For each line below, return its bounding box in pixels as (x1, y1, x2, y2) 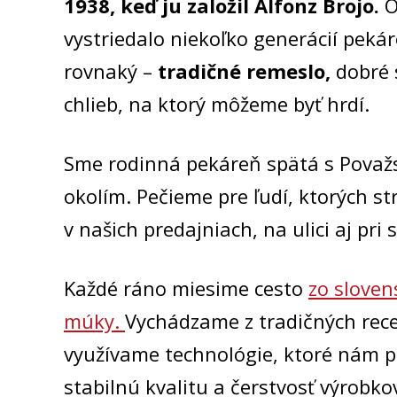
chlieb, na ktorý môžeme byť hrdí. (64, 90, 370, 117)
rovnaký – (64, 58, 158, 84)
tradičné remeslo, (158, 58, 331, 84)
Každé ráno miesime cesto (64, 275, 308, 301)
